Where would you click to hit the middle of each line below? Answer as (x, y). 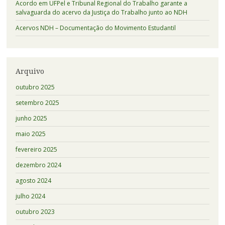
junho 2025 (31, 118)
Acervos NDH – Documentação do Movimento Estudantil (95, 28)
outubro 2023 (35, 211)
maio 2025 (30, 134)
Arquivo (30, 72)
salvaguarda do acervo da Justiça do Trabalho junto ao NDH (101, 13)
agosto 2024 (33, 180)
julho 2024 (30, 196)
